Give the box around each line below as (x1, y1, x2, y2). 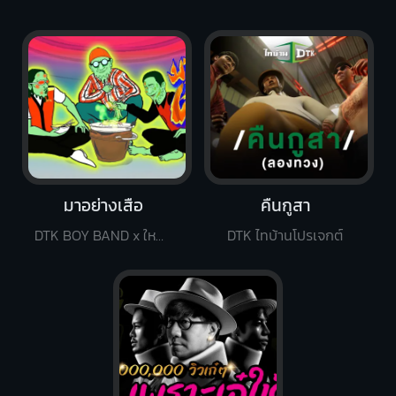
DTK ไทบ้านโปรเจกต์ (227, 224, 344, 246)
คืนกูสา (260, 192, 310, 217)
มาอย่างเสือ (63, 192, 143, 217)
